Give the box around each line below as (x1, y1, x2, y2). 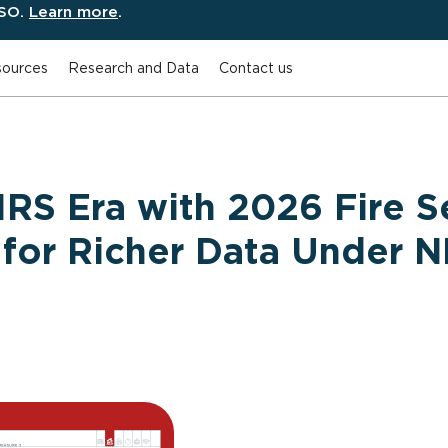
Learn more (29, 2, 118, 21)
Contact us (219, 59, 293, 76)
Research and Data (68, 59, 199, 76)
